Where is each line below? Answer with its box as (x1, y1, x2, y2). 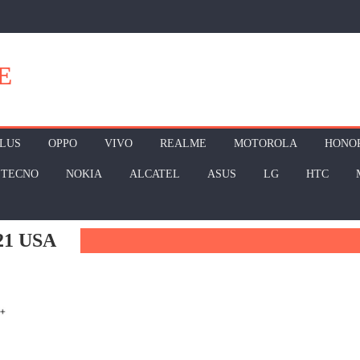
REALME (160, 137, 207, 149)
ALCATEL (129, 168, 180, 180)
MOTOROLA (234, 137, 297, 149)
